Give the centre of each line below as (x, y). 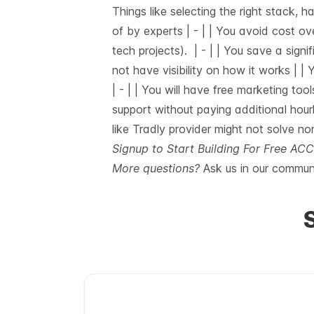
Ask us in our (236, 168)
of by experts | (153, 31)
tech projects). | (157, 50)
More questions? (156, 168)
